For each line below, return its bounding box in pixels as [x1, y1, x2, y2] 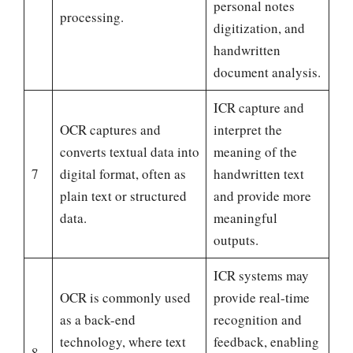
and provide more [213, 187, 311, 206]
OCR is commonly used [59, 288, 191, 307]
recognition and [213, 310, 302, 329]
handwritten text [213, 165, 304, 184]
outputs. [213, 231, 258, 250]
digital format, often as [59, 165, 186, 184]
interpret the [213, 121, 282, 139]
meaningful [213, 209, 277, 228]
